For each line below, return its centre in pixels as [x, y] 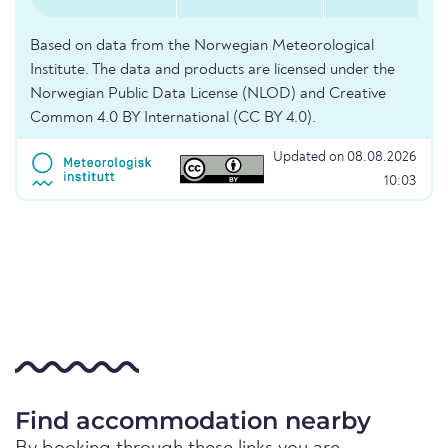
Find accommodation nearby [193, 421]
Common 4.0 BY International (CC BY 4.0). [173, 118]
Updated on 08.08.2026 [344, 157]
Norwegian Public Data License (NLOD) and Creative [208, 94]
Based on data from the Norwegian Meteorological [202, 46]
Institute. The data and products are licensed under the [212, 70]
